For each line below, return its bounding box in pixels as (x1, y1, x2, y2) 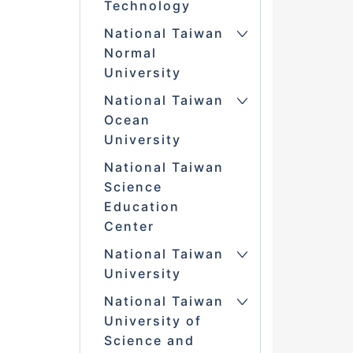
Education (103, 199, 180, 215)
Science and (103, 333, 195, 349)
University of (103, 313, 202, 329)
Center (103, 218, 154, 235)
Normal (103, 45, 157, 61)
